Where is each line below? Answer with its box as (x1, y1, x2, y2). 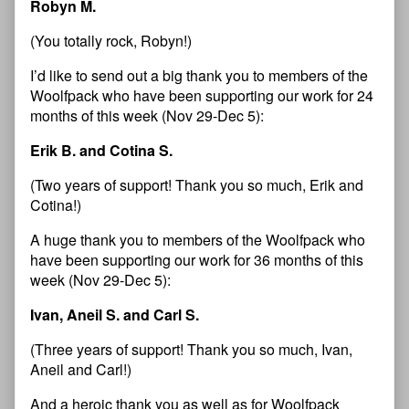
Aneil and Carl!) (30, 359, 131, 381)
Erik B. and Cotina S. (30, 140, 173, 162)
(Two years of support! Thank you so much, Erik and (30, 174, 363, 196)
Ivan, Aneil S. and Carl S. (30, 304, 199, 326)
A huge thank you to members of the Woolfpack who (30, 229, 365, 251)
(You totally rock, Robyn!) (30, 30, 192, 52)
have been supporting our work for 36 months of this (30, 249, 363, 271)
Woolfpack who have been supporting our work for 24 (30, 85, 373, 107)
